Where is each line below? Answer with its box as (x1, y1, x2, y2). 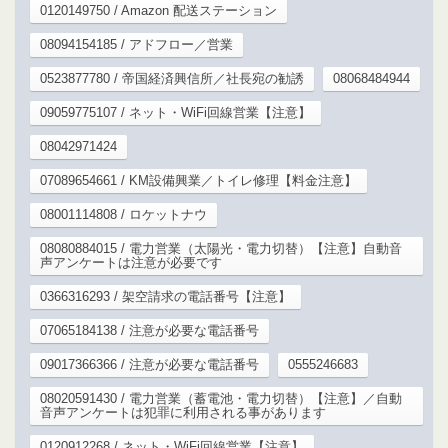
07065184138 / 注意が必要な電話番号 (40, 323, 259, 339)
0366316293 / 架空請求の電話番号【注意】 (40, 289, 291, 305)
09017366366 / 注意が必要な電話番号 (40, 357, 259, 373)
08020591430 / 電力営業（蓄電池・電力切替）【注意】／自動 (40, 391, 402, 407)
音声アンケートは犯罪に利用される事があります (40, 405, 326, 421)
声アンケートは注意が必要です (40, 255, 222, 271)
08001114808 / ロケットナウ (40, 207, 207, 223)
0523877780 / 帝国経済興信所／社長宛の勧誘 (40, 71, 304, 87)
